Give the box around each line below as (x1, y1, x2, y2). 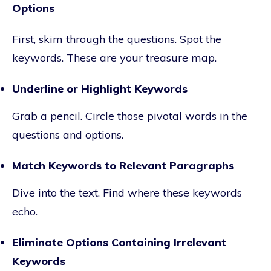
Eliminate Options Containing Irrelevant (12, 235, 226, 249)
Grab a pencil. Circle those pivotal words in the (12, 108, 247, 123)
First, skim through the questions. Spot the (12, 31, 221, 46)
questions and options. (12, 127, 123, 142)
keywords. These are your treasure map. (12, 50, 217, 65)
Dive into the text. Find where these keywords (12, 185, 242, 200)
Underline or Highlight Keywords (12, 81, 188, 96)
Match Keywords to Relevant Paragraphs (12, 158, 234, 172)
